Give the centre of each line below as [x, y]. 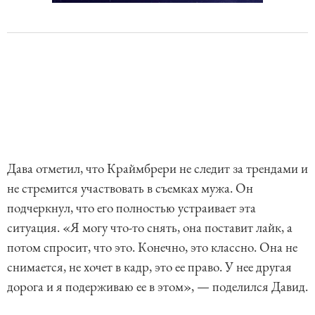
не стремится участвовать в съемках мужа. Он [130, 188]
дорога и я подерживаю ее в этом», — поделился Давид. [157, 286]
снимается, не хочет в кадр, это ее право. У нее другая [149, 266]
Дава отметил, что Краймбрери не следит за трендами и [157, 168]
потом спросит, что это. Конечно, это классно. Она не [152, 247]
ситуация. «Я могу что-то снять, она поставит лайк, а [150, 227]
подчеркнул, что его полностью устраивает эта [131, 207]
